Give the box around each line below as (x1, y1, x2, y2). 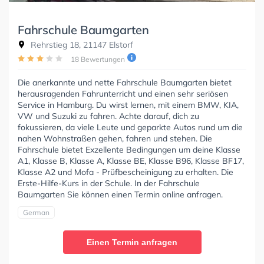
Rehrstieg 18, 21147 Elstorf (28, 39, 133, 50)
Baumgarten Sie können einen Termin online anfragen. (18, 189, 223, 200)
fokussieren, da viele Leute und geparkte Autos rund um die (18, 121, 243, 133)
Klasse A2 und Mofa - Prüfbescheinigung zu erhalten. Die (18, 166, 233, 177)
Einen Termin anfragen (87, 237, 177, 247)
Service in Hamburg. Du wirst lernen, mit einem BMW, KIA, (18, 99, 239, 110)
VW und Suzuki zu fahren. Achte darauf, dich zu (18, 110, 199, 121)
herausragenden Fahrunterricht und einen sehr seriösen (18, 88, 228, 99)
